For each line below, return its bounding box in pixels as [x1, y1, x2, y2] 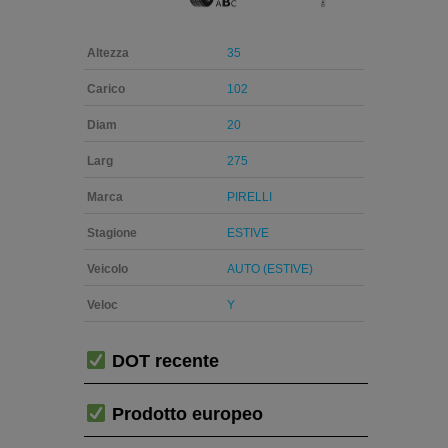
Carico [87, 82, 125, 97]
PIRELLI [227, 190, 272, 205]
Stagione [87, 226, 137, 241]
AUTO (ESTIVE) [227, 262, 313, 277]
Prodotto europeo [106, 403, 263, 424]
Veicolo [87, 262, 128, 277]
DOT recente [106, 351, 219, 372]
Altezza [87, 46, 129, 61]
